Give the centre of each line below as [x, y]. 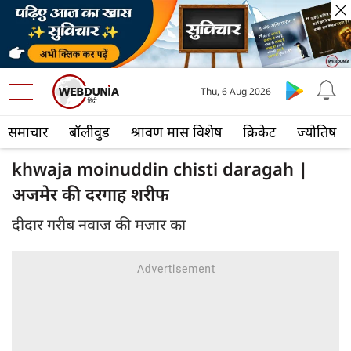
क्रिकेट [259, 132]
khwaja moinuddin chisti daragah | [160, 169]
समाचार [28, 132]
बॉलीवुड [89, 132]
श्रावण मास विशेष [176, 132]
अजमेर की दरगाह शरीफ [90, 194]
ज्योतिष [317, 132]
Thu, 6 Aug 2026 [235, 92]
